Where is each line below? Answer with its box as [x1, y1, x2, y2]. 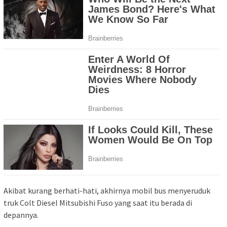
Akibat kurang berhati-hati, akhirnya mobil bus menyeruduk [4, 185, 210, 196]
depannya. [4, 209, 39, 220]
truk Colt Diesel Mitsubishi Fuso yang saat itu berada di [4, 197, 192, 208]
